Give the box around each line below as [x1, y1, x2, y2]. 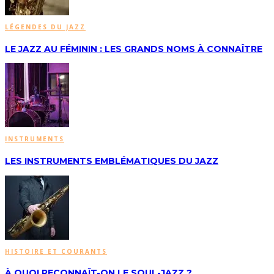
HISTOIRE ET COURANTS [5, 246, 107, 256]
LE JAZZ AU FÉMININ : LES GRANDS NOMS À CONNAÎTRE [5, 43, 262, 54]
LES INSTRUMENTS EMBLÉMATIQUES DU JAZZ [5, 155, 218, 166]
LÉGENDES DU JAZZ [5, 23, 86, 32]
